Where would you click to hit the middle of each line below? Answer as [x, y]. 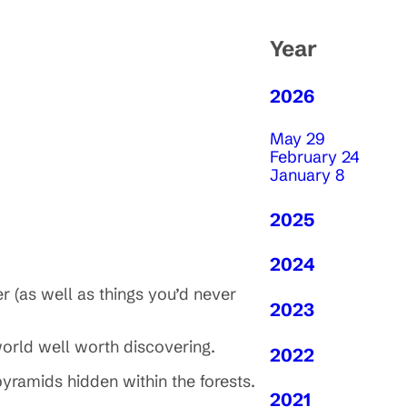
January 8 [307, 175]
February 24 [315, 157]
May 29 [298, 139]
